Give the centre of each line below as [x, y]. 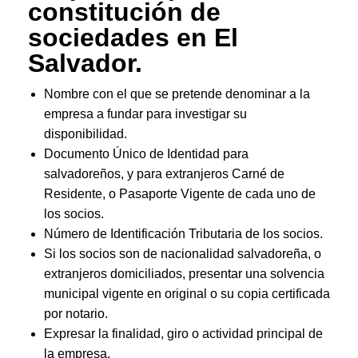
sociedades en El [133, 38]
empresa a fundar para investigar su [145, 114]
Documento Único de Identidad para [146, 154]
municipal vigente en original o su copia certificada [187, 294]
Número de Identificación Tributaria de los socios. [183, 234]
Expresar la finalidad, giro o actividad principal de [183, 334]
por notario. [76, 314]
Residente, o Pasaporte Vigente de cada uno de [180, 194]
